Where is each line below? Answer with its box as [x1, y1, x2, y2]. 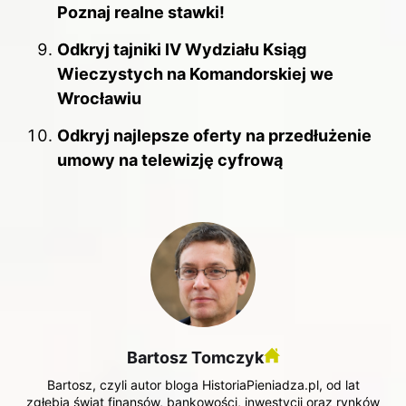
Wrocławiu [57, 89, 141, 109]
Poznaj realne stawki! [57, 2, 225, 22]
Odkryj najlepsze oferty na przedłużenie [57, 126, 372, 146]
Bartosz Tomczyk [126, 347, 264, 367]
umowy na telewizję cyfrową [57, 150, 283, 170]
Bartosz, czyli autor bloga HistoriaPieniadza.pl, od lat [46, 376, 360, 392]
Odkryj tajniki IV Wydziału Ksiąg [57, 40, 306, 60]
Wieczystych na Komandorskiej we [57, 64, 333, 84]
